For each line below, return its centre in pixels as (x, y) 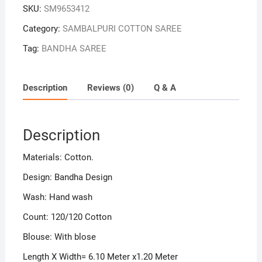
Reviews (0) (110, 87)
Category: (42, 29)
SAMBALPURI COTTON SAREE (122, 29)
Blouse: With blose (59, 237)
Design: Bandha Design (67, 177)
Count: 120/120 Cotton (67, 217)
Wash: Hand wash (57, 197)
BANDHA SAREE (74, 49)
